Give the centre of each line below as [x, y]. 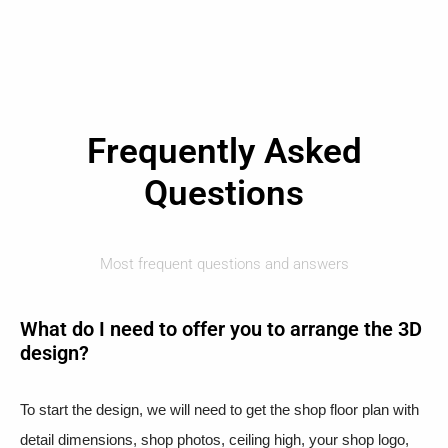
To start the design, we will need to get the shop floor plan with [219, 409]
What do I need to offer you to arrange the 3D [221, 328]
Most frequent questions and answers [224, 263]
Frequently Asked [224, 152]
